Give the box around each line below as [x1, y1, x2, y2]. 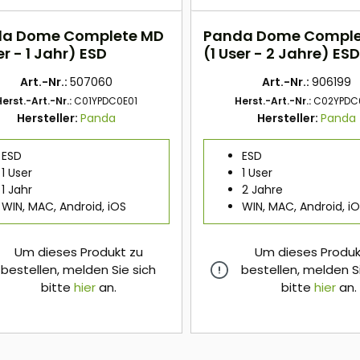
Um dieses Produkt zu [14, 243, 143, 261]
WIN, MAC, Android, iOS [2, 198, 126, 215]
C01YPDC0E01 [74, 94, 138, 108]
